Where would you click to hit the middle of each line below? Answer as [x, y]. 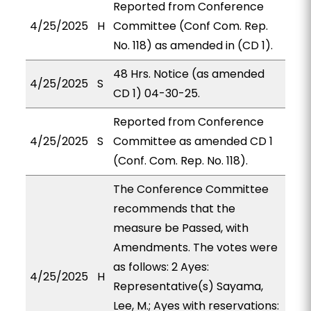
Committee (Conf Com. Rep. [190, 26]
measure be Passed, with [180, 228]
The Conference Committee [191, 189]
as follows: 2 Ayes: [161, 267]
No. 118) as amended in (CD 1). [193, 45]
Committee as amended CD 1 [193, 141]
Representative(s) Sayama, [188, 286]
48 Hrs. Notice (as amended [188, 74]
